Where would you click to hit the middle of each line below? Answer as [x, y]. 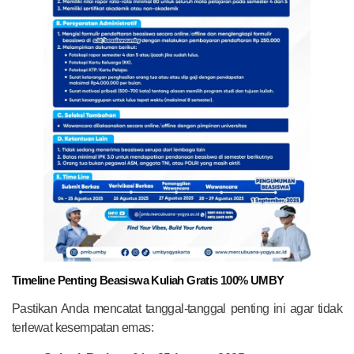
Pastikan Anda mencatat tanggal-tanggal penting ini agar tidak [177, 309]
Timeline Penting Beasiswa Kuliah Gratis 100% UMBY [148, 281]
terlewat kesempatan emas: [83, 328]
